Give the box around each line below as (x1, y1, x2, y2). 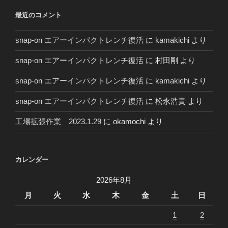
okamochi (113, 117, 146, 126)
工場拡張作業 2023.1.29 (15, 117, 101, 126)
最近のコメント (15, 11, 62, 19)
